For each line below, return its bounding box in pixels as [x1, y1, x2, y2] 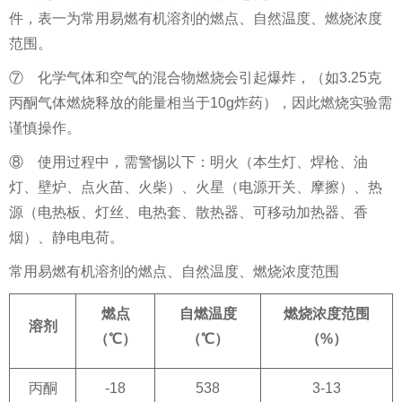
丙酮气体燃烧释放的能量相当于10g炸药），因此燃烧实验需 [9, 95, 392, 110]
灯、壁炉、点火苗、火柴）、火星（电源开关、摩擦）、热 [9, 179, 382, 195]
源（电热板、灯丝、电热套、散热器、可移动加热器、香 [9, 205, 368, 220]
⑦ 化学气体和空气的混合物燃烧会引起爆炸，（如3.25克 [9, 70, 381, 85]
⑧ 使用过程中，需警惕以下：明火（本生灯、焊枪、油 [9, 154, 368, 170]
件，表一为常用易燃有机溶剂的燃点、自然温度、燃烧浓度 [9, 11, 382, 26]
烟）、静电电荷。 [9, 230, 124, 245]
